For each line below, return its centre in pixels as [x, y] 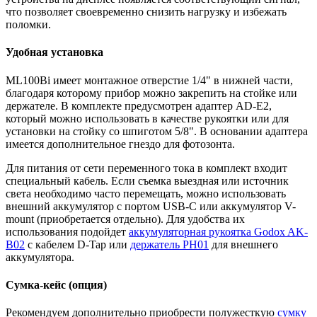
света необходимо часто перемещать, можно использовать [146, 193]
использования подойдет [67, 231]
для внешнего [243, 244]
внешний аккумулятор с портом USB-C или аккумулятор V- [151, 206]
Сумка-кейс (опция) [56, 284]
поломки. [28, 24]
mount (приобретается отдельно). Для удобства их [125, 219]
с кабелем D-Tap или [77, 244]
